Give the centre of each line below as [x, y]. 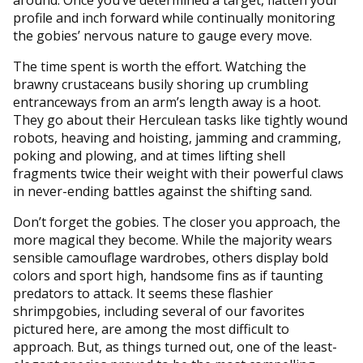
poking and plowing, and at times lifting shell [149, 155]
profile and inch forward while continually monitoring [174, 17]
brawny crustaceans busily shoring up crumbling [161, 84]
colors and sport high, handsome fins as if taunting [168, 275]
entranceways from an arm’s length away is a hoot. [167, 102]
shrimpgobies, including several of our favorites [159, 311]
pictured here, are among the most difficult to [151, 329]
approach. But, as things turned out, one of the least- [175, 346]
